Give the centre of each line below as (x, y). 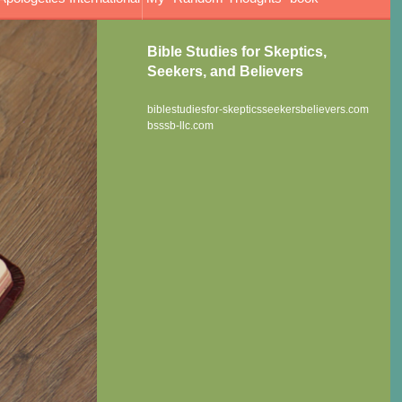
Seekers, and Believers (226, 72)
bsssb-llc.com (181, 126)
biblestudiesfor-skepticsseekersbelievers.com (258, 110)
